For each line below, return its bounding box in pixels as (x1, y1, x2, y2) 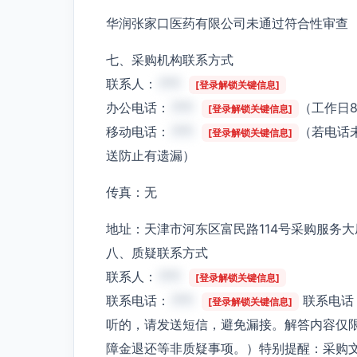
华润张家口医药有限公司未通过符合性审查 (106, 14, 348, 31)
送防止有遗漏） (106, 147, 195, 163)
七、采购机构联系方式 (106, 51, 233, 68)
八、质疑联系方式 (106, 244, 208, 261)
